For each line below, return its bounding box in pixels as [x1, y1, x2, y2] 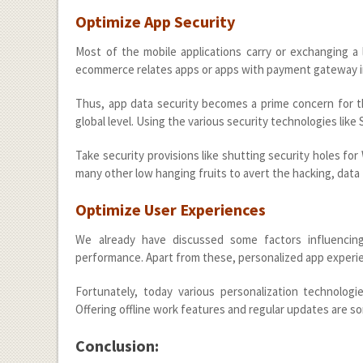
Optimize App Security [75, 11, 236, 32]
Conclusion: [75, 335, 160, 356]
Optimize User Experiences [75, 199, 267, 220]
